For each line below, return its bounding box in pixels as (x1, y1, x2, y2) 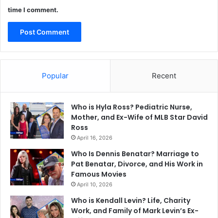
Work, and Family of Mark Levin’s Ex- (71, 205, 199, 216)
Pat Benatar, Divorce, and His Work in (71, 159, 203, 169)
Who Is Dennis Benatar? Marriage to (71, 148, 199, 159)
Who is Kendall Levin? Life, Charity (71, 195, 190, 205)
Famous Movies (71, 169, 127, 179)
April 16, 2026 (77, 134, 112, 141)
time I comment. (8, 5, 58, 14)
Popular (42, 71, 69, 80)
